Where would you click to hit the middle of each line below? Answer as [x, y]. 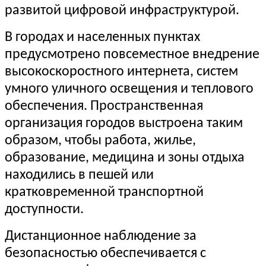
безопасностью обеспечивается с [105, 254]
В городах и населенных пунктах [102, 38]
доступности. [44, 210]
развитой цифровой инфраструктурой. [122, 11]
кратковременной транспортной [104, 193]
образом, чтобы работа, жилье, [100, 141]
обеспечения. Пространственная [104, 107]
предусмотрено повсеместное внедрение [132, 55]
